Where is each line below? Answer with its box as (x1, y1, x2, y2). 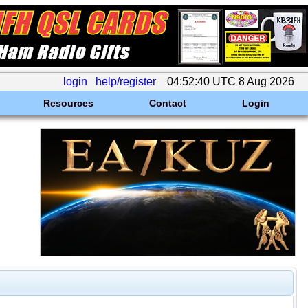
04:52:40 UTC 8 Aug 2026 (164, 76, 297, 87)
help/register (96, 76, 156, 87)
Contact (148, 98, 186, 109)
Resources (43, 98, 93, 109)
